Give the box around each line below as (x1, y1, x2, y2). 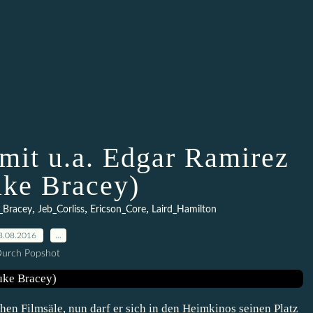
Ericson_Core (89, 205, 146, 214)
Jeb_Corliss (37, 205, 85, 214)
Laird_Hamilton (151, 205, 217, 214)
